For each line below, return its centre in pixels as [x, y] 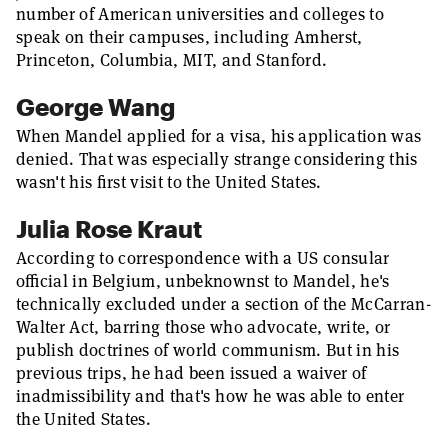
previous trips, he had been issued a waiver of [191, 373]
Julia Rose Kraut [109, 228]
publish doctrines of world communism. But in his [208, 350]
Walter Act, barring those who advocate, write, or [203, 327]
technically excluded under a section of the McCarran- [224, 304]
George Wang [95, 106]
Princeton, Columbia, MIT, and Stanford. [172, 60]
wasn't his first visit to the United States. [169, 182]
